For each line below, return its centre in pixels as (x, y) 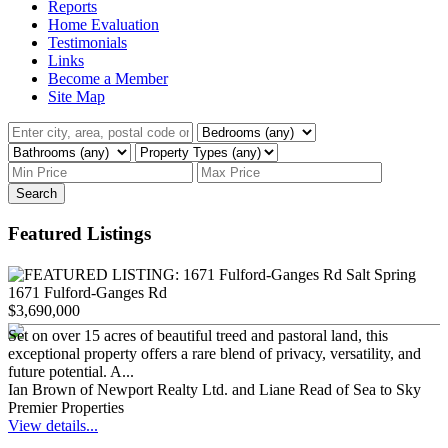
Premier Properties (66, 407)
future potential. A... (71, 371)
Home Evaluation (103, 24)
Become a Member (108, 78)
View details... (53, 425)
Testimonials (87, 42)
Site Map (76, 96)
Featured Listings (79, 233)
